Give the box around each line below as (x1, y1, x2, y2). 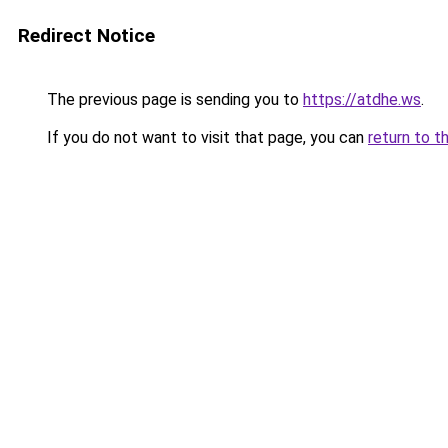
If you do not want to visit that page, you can (43, 128, 368, 147)
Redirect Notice (18, 24, 155, 47)
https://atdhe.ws (303, 90, 421, 109)
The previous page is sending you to (43, 90, 303, 109)
